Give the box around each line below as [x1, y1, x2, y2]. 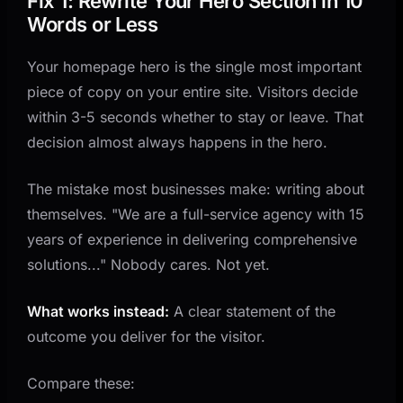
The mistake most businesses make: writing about [27, 179, 365, 198]
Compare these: [27, 373, 136, 392]
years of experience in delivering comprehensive [27, 229, 358, 248]
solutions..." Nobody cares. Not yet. [27, 255, 271, 273]
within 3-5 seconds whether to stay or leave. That [27, 107, 364, 126]
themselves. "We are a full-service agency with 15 [27, 204, 365, 223]
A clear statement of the [169, 301, 336, 320]
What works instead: [27, 301, 170, 320]
